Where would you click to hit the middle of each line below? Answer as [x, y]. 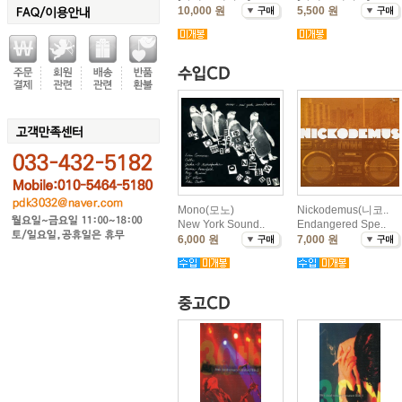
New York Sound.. [221, 224]
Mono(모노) [206, 210]
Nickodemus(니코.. [343, 210]
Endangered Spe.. [341, 224]
